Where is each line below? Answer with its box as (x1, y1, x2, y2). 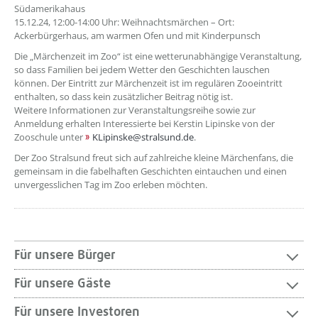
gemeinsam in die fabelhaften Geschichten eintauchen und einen (14, 165, 287, 177)
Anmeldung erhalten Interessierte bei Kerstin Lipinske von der (14, 117, 275, 130)
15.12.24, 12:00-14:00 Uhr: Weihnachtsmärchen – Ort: (14, 16, 234, 28)
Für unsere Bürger (14, 248, 115, 262)
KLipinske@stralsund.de (92, 131, 194, 143)
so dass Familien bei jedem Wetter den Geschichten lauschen (14, 63, 270, 76)
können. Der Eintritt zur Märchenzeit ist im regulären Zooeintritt (14, 77, 283, 89)
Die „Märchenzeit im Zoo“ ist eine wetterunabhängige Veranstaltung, (14, 50, 302, 62)
